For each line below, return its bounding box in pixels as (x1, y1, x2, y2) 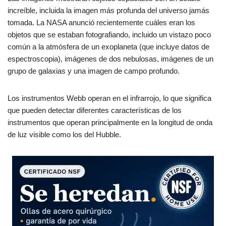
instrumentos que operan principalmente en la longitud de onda (8, 118, 212, 127)
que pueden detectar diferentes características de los (8, 106, 182, 115)
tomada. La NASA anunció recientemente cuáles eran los (8, 18, 195, 27)
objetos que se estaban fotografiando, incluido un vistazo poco (8, 30, 211, 39)
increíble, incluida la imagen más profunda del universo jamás (8, 6, 209, 15)
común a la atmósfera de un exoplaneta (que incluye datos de (8, 42, 209, 51)
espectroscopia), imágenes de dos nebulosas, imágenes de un (8, 54, 213, 64)
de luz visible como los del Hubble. (8, 130, 121, 139)
